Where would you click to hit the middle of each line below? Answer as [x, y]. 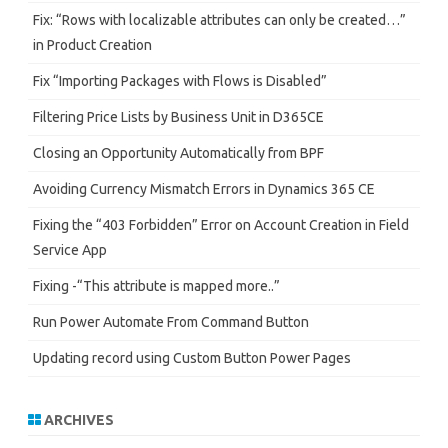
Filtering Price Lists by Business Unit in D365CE [178, 117]
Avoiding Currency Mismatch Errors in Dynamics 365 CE [204, 189]
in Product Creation [92, 45]
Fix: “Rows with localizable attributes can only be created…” [219, 20]
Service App [70, 250]
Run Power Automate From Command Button [171, 322]
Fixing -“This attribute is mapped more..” [156, 286]
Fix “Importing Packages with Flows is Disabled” [180, 81]
